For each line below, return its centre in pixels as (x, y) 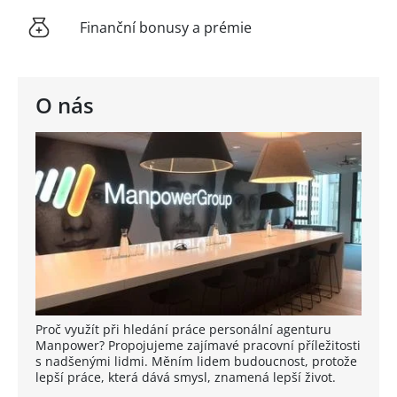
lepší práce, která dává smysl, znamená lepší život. (186, 377)
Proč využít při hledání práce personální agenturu (183, 329)
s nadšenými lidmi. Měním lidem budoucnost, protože (196, 361)
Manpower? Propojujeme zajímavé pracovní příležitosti (198, 345)
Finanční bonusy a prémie (166, 27)
